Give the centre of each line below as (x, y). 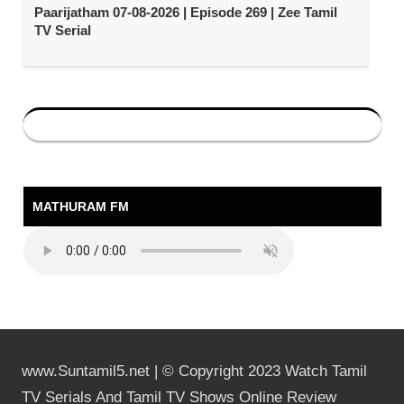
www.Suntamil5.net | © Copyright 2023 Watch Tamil (194, 371)
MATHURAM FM (80, 206)
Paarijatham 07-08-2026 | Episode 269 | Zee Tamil (185, 13)
